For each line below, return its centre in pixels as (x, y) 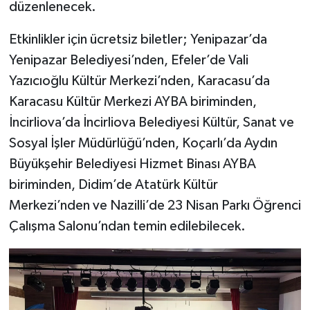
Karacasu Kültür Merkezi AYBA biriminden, (133, 101)
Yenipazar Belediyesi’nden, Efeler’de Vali (128, 60)
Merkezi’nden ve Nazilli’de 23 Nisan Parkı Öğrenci (155, 205)
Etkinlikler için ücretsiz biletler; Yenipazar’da (138, 39)
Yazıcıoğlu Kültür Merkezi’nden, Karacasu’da (139, 81)
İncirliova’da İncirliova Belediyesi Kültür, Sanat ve (151, 122)
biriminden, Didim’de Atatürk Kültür (113, 184)
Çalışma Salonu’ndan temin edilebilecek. (127, 226)
